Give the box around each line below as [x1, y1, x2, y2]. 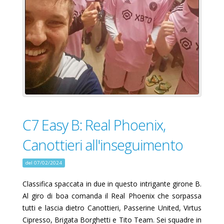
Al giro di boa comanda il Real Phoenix [22, 190, 154, 200]
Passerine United [123, 202, 179, 212]
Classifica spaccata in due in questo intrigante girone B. [22, 178, 201, 188]
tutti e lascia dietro [22, 202, 87, 212]
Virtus [183, 202, 202, 212]
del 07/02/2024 [25, 159, 62, 166]
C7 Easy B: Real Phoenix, [22, 114, 165, 134]
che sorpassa [154, 190, 202, 200]
